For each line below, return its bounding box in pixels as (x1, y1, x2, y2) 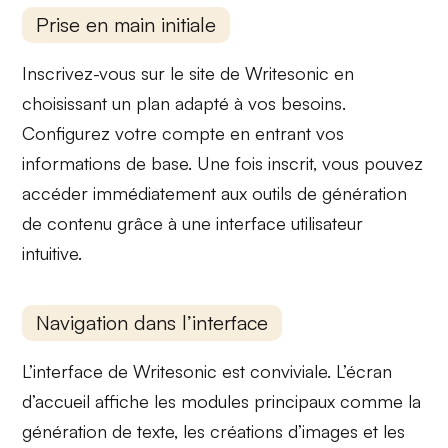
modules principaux (181, 389, 336, 412)
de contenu (22, 212, 113, 235)
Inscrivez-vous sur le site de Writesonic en (22, 62, 355, 85)
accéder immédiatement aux (22, 182, 253, 205)
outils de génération (252, 182, 408, 205)
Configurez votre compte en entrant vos (22, 122, 345, 145)
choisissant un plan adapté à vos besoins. (22, 92, 347, 115)
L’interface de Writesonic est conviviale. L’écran (22, 359, 393, 382)
